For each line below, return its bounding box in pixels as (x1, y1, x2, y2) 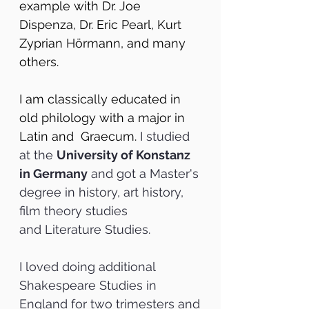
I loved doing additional (19, 259, 155, 274)
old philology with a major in (19, 110, 185, 125)
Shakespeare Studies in (19, 278, 157, 292)
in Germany (19, 166, 88, 181)
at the (19, 148, 57, 162)
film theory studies (19, 203, 128, 218)
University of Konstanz (57, 148, 190, 162)
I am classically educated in (19, 92, 181, 106)
